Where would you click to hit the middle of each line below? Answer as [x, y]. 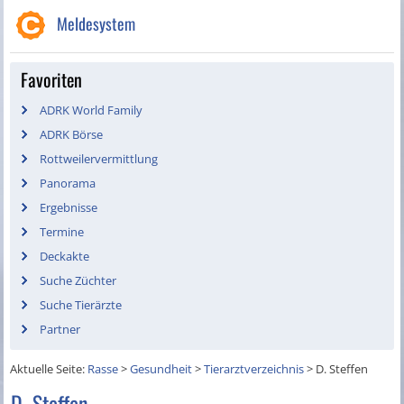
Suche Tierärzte [81, 305]
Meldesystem [96, 24]
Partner [60, 330]
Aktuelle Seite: [49, 369]
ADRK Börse [72, 135]
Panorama [68, 184]
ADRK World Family [92, 110]
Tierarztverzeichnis [254, 369]
